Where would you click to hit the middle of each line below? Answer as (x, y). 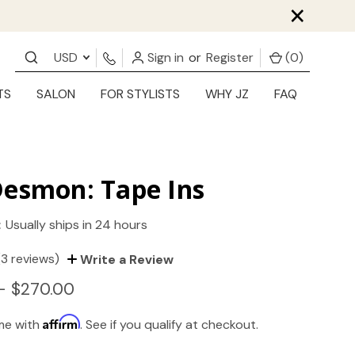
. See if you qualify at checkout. (170, 325)
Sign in (164, 57)
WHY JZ (227, 94)
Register (230, 57)
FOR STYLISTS (140, 94)
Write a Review (126, 260)
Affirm (62, 322)
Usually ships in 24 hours (77, 225)
